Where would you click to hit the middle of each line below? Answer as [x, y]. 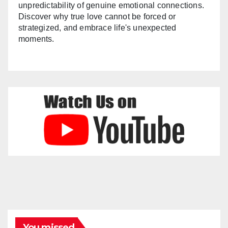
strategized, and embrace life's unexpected [97, 28]
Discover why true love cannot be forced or [97, 17]
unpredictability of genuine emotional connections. [111, 6]
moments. [36, 39]
